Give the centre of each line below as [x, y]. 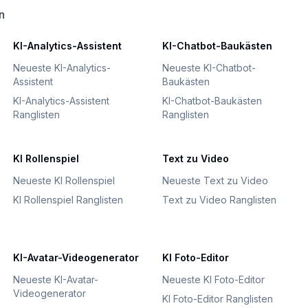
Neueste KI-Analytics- [62, 68]
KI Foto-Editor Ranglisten [217, 299]
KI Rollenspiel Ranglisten [68, 200]
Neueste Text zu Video [215, 180]
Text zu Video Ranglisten [219, 200]
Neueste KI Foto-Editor [213, 279]
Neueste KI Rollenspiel [64, 180]
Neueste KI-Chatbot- [209, 68]
